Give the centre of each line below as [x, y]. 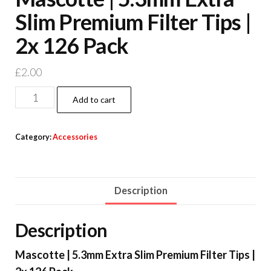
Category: [34, 137]
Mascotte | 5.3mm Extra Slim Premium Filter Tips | [135, 254]
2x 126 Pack [72, 46]
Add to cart [94, 100]
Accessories [75, 137]
